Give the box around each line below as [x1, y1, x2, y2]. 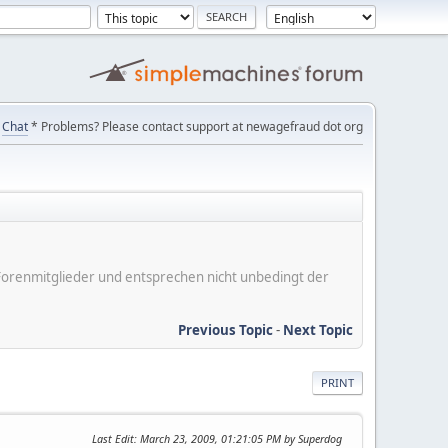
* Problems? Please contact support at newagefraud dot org [28, 118, 363, 135]
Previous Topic [178, 320, 273, 339]
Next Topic [283, 320, 353, 339]
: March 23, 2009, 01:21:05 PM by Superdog [134, 430, 342, 446]
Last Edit [92, 430, 134, 446]
